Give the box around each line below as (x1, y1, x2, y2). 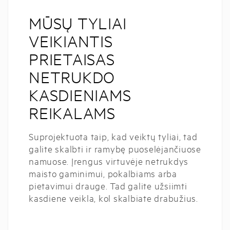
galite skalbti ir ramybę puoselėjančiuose (29, 142, 201, 155)
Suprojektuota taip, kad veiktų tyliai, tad (29, 130, 198, 142)
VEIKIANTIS (29, 31, 113, 51)
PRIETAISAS (29, 49, 115, 69)
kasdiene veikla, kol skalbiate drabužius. (29, 191, 198, 204)
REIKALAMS (29, 103, 116, 123)
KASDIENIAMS (29, 85, 131, 105)
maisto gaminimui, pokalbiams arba (29, 167, 177, 179)
